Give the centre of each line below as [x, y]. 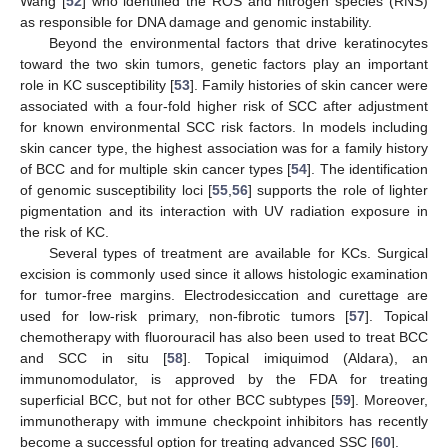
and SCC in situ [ [93, 358]
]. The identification [368, 169]
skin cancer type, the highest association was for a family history [224, 148]
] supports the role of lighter [338, 190]
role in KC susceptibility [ [97, 85]
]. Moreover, [390, 400]
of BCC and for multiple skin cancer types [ [156, 169]
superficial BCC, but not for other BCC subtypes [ [178, 400]
